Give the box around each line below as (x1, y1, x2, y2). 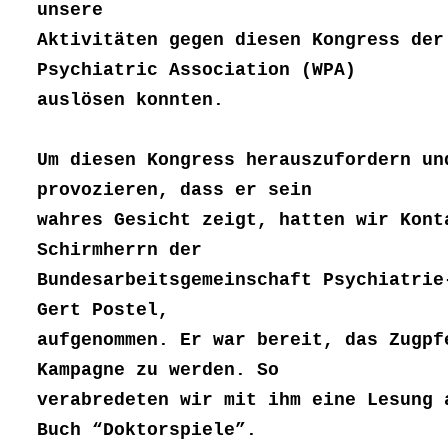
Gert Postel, (37, 300, 169, 321)
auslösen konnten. (37, 90, 224, 111)
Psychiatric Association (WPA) (37, 60, 356, 81)
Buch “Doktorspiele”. (37, 420, 257, 441)
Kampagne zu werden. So (37, 360, 279, 381)
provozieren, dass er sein (37, 180, 312, 201)
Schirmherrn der (37, 240, 202, 261)
